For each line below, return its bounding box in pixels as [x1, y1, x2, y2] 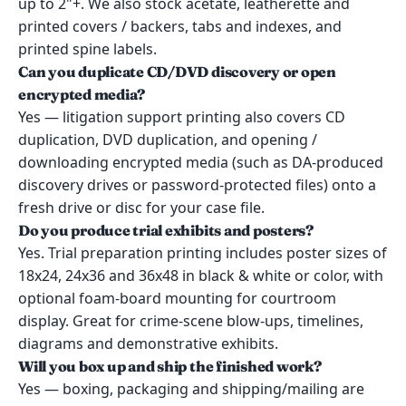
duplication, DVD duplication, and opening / [18, 130, 317, 150]
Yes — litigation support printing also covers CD [18, 107, 345, 127]
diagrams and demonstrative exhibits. [18, 333, 278, 353]
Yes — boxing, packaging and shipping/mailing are [18, 379, 364, 399]
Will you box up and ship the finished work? [18, 357, 322, 375]
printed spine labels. [18, 39, 157, 59]
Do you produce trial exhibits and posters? [18, 221, 314, 239]
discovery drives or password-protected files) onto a [18, 175, 376, 195]
